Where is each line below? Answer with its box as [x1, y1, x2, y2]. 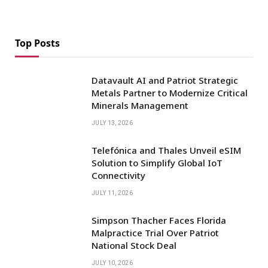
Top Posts [15, 36, 60, 50]
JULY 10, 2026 [92, 260, 133, 267]
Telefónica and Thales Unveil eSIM [92, 144, 241, 157]
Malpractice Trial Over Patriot [92, 227, 219, 239]
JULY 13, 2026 [92, 120, 133, 127]
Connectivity [92, 169, 145, 182]
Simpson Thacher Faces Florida [92, 214, 226, 227]
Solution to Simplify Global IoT [92, 157, 223, 169]
